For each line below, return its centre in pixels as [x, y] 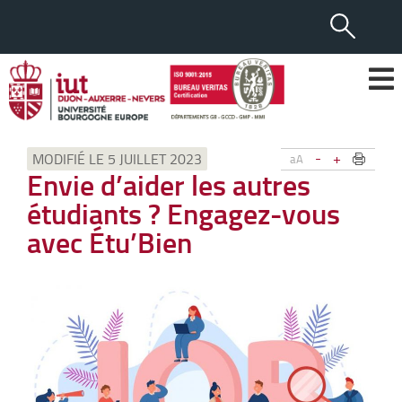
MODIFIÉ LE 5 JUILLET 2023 [117, 159]
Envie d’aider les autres [169, 184]
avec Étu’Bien [109, 242]
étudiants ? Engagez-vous [184, 213]
